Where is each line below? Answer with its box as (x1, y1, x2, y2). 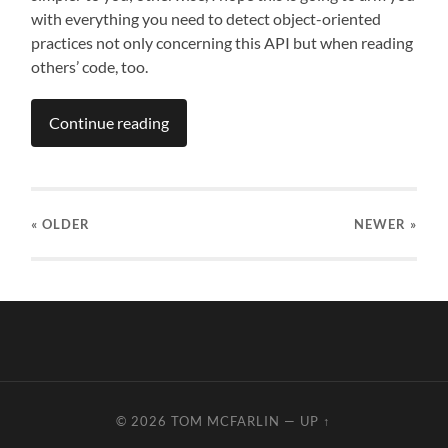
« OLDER (31, 216, 91, 233)
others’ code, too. (31, 57, 149, 77)
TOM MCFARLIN (171, 413, 281, 430)
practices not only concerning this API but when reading (31, 33, 414, 53)
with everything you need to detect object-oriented (31, 9, 382, 29)
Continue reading (49, 113, 170, 133)
